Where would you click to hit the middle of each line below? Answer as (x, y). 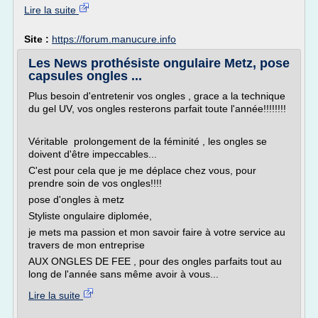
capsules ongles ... (85, 76)
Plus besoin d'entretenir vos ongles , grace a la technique (157, 96)
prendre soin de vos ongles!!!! (95, 183)
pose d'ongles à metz (76, 199)
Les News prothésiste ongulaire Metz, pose (159, 63)
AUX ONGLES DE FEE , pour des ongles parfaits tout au (155, 261)
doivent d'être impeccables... (93, 154)
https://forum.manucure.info (114, 39)
